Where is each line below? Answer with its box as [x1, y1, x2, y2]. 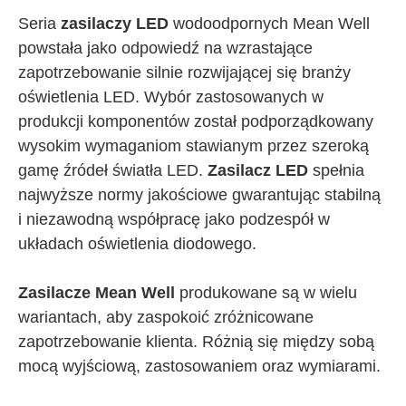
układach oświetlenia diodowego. [18, 234, 256, 253]
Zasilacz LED [208, 160, 308, 179]
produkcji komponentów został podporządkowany [18, 111, 373, 130]
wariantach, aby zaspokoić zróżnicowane [18, 307, 314, 326]
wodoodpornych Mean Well [169, 14, 370, 33]
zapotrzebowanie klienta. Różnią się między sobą [18, 332, 374, 351]
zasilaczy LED [61, 14, 169, 33]
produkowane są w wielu [175, 283, 357, 302]
